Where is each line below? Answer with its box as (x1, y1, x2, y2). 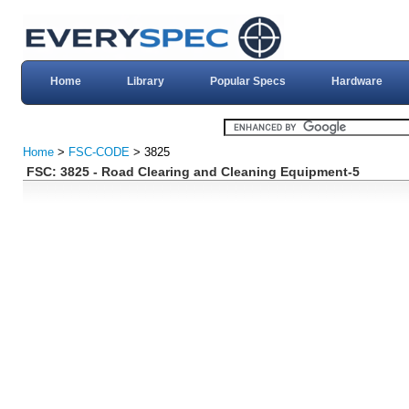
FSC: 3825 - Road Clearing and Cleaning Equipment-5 (26, 164, 360, 179)
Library (126, 75, 164, 88)
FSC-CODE (68, 145, 130, 159)
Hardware (330, 75, 383, 88)
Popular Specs (209, 75, 286, 88)
